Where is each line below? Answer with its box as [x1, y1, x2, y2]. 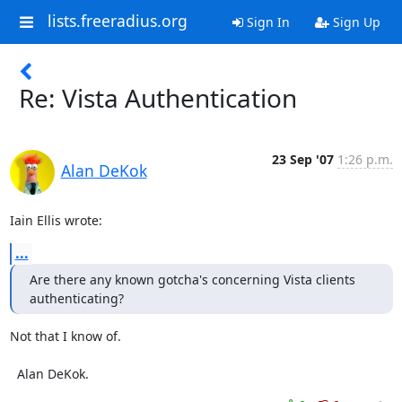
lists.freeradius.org [47, 10, 188, 32]
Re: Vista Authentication [19, 81, 297, 115]
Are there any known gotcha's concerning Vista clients [29, 271, 355, 288]
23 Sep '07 [271, 151, 334, 168]
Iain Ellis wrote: [9, 212, 102, 229]
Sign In [242, 13, 290, 31]
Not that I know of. [9, 328, 121, 345]
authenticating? [29, 290, 124, 307]
